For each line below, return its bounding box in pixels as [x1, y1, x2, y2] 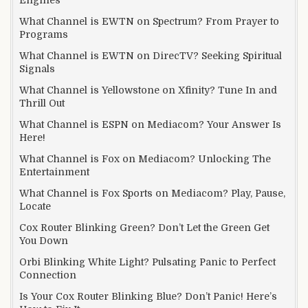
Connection [19, 269, 76, 280]
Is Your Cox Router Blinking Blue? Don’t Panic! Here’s [19, 290, 277, 302]
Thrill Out [19, 97, 65, 109]
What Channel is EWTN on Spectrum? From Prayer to [19, 15, 279, 27]
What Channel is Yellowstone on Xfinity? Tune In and [19, 84, 277, 96]
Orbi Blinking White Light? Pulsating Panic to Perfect [19, 256, 276, 267]
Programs [19, 28, 68, 40]
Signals [19, 63, 55, 74]
